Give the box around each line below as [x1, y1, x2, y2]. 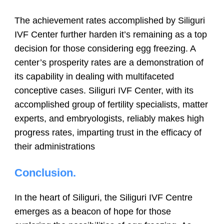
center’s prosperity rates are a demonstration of [14, 57, 203, 67]
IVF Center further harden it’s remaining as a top [14, 29, 207, 39]
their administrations [14, 141, 95, 151]
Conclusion [14, 166, 73, 179]
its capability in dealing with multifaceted [14, 71, 174, 81]
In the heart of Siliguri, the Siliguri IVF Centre [14, 192, 192, 202]
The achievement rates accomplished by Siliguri [14, 15, 205, 25]
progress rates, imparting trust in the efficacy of [14, 127, 201, 137]
